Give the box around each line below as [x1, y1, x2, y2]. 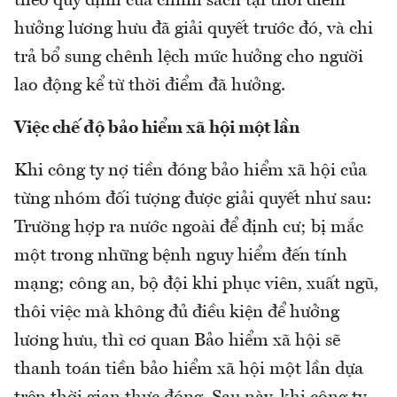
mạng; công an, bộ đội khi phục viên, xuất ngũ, [14, 276, 378, 294]
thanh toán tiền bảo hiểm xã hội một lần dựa [14, 361, 363, 379]
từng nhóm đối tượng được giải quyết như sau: [14, 191, 372, 209]
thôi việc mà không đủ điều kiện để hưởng [14, 304, 339, 323]
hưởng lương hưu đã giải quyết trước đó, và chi [14, 20, 373, 39]
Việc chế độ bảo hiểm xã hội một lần [14, 120, 300, 138]
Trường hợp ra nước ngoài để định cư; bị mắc [14, 219, 363, 237]
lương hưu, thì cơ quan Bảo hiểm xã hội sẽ [14, 332, 340, 351]
